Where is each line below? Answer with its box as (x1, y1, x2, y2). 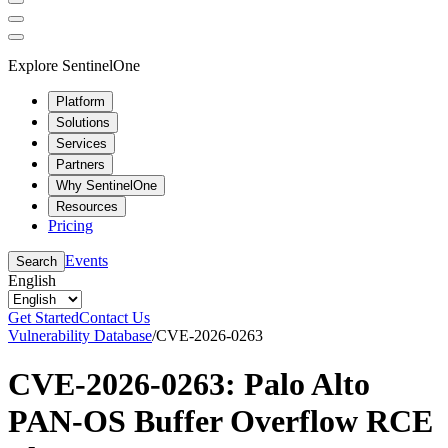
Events (65, 251, 108, 269)
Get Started (8, 308, 79, 326)
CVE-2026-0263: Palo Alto (8, 365, 370, 402)
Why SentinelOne (56, 177, 157, 193)
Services (56, 135, 107, 151)
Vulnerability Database (8, 326, 152, 344)
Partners (56, 156, 105, 172)
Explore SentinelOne (8, 56, 140, 74)
